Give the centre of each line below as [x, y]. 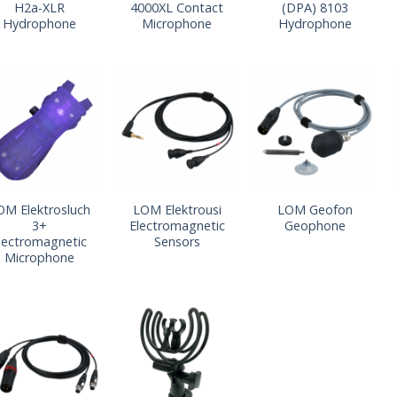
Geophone [315, 225]
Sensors [177, 241]
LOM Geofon [315, 209]
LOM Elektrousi [177, 209]
